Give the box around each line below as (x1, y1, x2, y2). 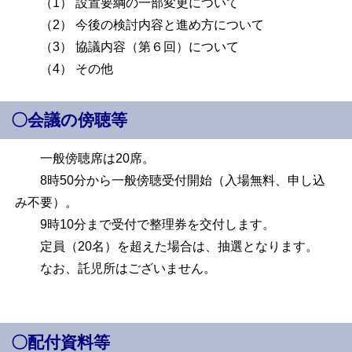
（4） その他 (15, 61, 114, 75)
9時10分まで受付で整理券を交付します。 (15, 218, 276, 232)
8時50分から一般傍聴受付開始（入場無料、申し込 (15, 174, 326, 188)
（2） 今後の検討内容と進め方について (15, 17, 265, 31)
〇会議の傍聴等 (11, 111, 128, 130)
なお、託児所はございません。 (15, 262, 217, 276)
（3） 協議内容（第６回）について (15, 39, 240, 53)
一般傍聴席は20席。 (15, 152, 156, 166)
